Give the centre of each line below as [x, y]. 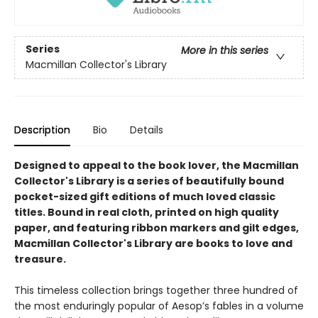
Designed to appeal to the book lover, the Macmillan [157, 165]
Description [42, 130]
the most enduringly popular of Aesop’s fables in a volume [159, 306]
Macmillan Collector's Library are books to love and [153, 243]
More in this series [225, 51]
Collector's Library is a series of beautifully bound [149, 181]
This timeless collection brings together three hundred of [156, 290]
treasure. [40, 259]
